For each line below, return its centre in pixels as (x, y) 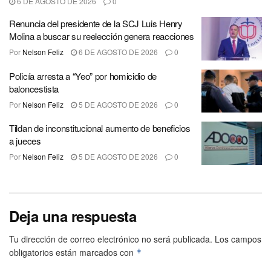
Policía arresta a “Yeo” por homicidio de (83, 76)
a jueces (25, 141)
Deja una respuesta (73, 216)
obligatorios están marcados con (73, 252)
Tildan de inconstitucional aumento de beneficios (100, 128)
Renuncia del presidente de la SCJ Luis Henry (96, 24)
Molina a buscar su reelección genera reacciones (102, 36)
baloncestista (34, 88)
